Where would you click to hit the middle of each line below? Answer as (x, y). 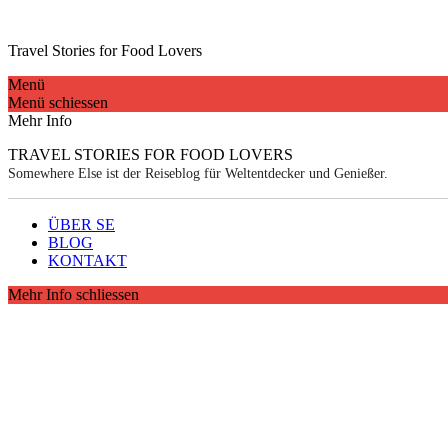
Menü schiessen (58, 102)
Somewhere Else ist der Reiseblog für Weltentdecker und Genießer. (198, 173)
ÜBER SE (81, 224)
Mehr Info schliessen (73, 294)
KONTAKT (87, 260)
